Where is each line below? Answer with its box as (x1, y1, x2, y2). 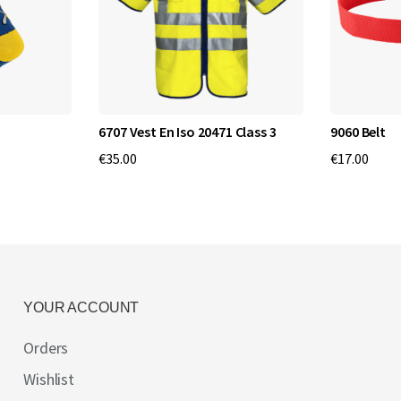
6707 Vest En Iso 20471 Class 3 (98, 123, 277, 141)
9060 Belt (330, 123, 386, 141)
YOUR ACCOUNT (23, 300, 140, 315)
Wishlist (23, 369, 74, 389)
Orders (23, 337, 69, 358)
